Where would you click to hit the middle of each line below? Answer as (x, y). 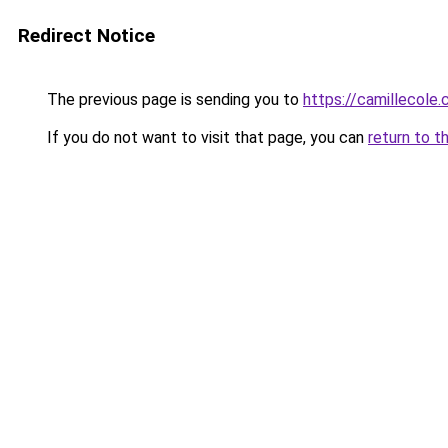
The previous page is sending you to (173, 99)
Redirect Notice (86, 35)
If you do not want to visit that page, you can (205, 137)
